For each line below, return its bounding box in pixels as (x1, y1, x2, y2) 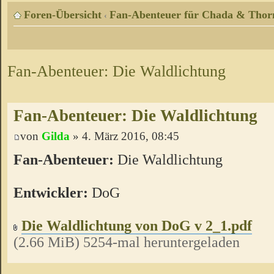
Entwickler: (13, 183, 88, 201)
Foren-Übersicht (24, 9, 102, 21)
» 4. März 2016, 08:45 (70, 130, 179, 143)
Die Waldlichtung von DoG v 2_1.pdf (21, 217, 252, 234)
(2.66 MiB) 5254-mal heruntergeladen (13, 233, 240, 250)
